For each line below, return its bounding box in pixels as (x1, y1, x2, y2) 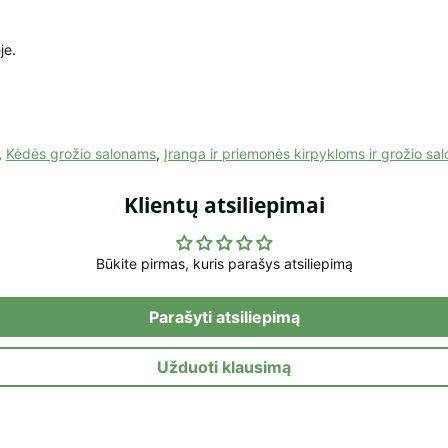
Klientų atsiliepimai (123, 191, 325, 220)
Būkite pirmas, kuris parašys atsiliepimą (95, 255, 353, 273)
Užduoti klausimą (157, 357, 291, 378)
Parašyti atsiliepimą (148, 307, 300, 328)
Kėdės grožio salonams (6, 145, 156, 163)
